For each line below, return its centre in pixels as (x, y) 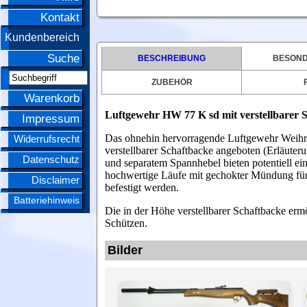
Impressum (51, 119)
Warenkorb (52, 98)
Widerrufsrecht (47, 139)
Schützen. (126, 223)
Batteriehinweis (47, 200)
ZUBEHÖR (172, 82)
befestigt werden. (142, 187)
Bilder (125, 250)
